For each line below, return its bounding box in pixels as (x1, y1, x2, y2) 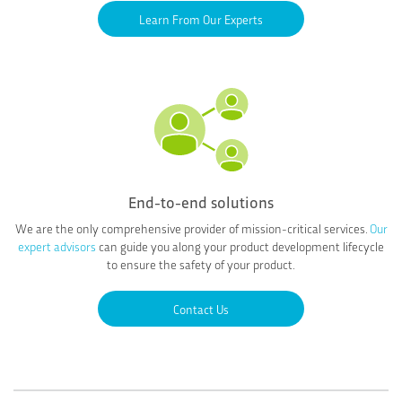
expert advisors (18, 237, 96, 254)
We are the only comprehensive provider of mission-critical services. (14, 219, 370, 236)
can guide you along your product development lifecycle (96, 237, 384, 254)
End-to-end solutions (128, 189, 274, 213)
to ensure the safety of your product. (107, 255, 295, 272)
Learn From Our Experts (139, 10, 263, 27)
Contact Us (173, 300, 229, 317)
